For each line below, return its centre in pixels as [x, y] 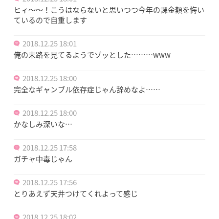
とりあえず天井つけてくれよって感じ [76, 193]
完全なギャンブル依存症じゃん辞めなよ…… [87, 89]
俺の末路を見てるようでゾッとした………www [92, 55]
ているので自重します [50, 20]
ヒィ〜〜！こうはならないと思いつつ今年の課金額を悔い [109, 10]
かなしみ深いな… [43, 124]
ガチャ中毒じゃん [43, 159]
